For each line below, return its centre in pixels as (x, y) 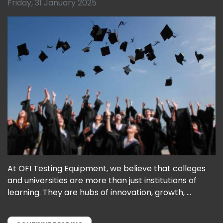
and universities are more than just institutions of (102, 181)
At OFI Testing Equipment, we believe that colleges (107, 169)
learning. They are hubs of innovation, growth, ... (99, 193)
